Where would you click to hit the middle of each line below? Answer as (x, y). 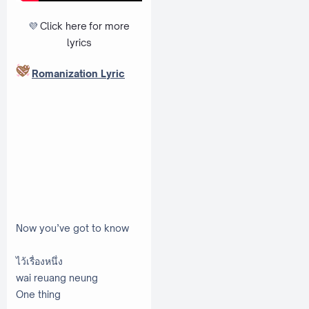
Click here (64, 26)
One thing (38, 294)
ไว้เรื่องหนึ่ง (39, 261)
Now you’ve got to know (72, 228)
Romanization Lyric (78, 73)
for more (109, 26)
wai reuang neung (57, 277)
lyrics (79, 43)
